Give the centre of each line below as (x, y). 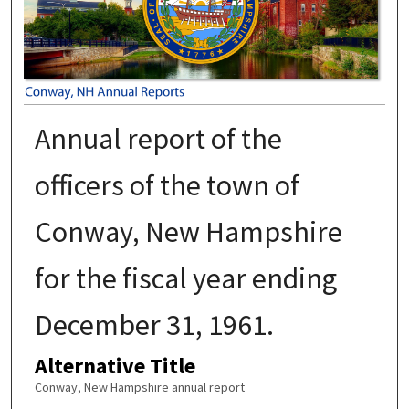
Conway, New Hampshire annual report (139, 387)
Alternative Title (115, 365)
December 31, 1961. (154, 325)
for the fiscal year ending (185, 278)
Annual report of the (158, 138)
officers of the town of (167, 185)
